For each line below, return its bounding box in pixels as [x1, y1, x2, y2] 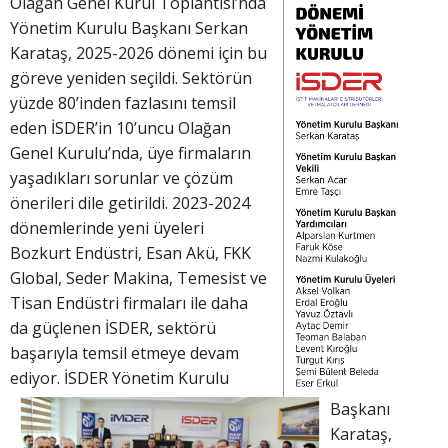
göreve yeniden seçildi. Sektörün [10, 67, 252, 90]
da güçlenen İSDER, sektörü [10, 317, 216, 340]
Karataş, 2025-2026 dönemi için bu [10, 42, 267, 65]
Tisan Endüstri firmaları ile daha [10, 292, 248, 315]
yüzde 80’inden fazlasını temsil [10, 92, 236, 115]
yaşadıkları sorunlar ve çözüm [10, 167, 233, 190]
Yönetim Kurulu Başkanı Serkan [10, 17, 248, 40]
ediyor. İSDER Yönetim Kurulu [10, 367, 229, 390]
